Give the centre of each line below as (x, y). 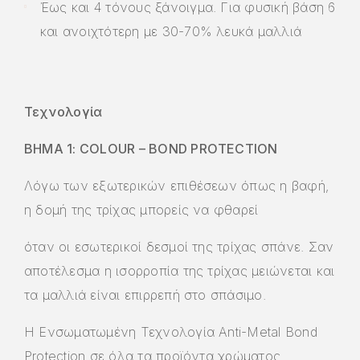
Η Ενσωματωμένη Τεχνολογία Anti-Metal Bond (171, 331)
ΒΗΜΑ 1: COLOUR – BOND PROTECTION (151, 148)
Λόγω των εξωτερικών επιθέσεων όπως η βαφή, (177, 185)
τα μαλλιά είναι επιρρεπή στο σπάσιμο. (145, 295)
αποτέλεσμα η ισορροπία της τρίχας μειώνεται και (180, 270)
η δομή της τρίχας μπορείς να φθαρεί (141, 209)
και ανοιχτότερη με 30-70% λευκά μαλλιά (171, 31)
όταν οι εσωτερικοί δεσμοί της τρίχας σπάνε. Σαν (179, 246)
